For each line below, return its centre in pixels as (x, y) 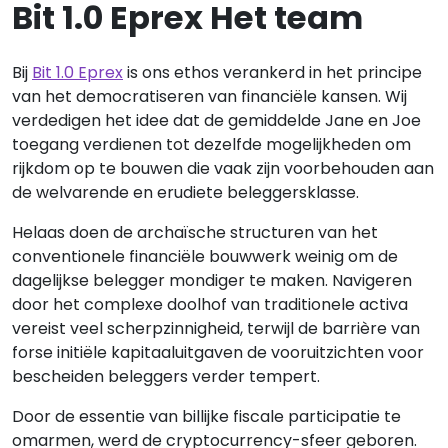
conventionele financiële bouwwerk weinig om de (205, 256)
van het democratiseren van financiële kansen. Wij (209, 96)
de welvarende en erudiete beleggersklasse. (185, 192)
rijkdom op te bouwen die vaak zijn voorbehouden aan (223, 168)
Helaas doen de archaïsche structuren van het (195, 232)
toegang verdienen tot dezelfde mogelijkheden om (211, 144)
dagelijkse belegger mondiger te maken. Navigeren (212, 280)
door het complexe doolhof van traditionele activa (210, 304)
